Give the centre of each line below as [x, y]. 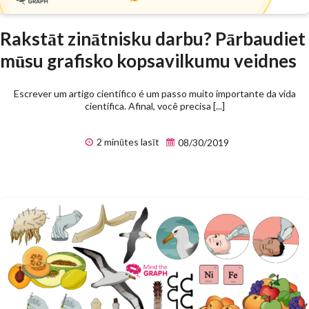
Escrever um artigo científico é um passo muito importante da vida [154, 94]
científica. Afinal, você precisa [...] [154, 106]
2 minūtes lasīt [127, 142]
